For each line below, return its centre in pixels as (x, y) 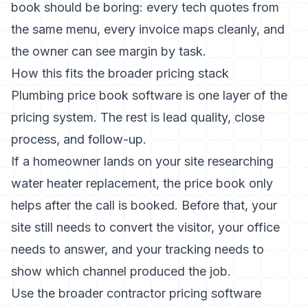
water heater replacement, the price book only (142, 183)
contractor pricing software (184, 293)
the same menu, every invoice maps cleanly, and (148, 29)
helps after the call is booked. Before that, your (144, 205)
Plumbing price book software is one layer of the (149, 95)
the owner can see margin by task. (109, 51)
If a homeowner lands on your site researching (142, 161)
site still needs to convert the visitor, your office (145, 227)
